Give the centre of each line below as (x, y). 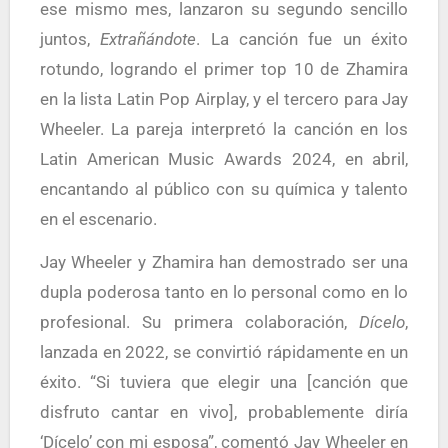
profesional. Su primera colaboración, (199, 322)
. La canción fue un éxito (302, 39)
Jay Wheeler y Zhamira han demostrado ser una (224, 262)
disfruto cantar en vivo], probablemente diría (224, 412)
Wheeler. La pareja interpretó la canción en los (224, 129)
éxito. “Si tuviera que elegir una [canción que (224, 382)
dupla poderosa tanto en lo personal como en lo (224, 292)
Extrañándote (148, 39)
